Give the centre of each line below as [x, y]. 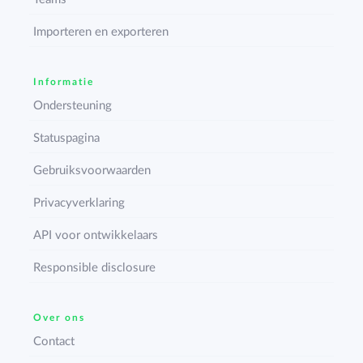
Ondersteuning [73, 106]
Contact [54, 342]
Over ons [60, 318]
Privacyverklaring [79, 203]
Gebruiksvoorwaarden [92, 171]
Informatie [64, 82]
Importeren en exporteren [101, 32]
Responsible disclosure [95, 268]
